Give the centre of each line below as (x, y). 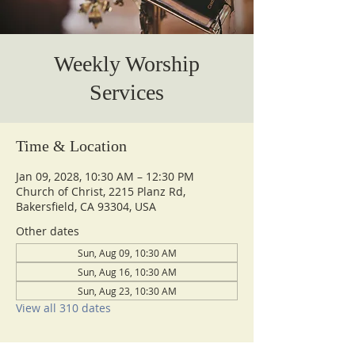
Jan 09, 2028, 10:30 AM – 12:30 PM (105, 176)
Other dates (48, 231)
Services (127, 92)
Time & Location (71, 146)
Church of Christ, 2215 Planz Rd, (101, 191)
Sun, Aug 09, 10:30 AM (127, 253)
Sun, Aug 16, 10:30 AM (127, 272)
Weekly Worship (127, 64)
